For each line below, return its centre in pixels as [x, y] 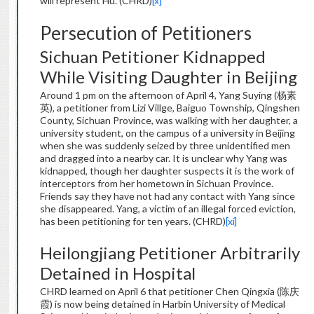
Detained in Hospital [117, 273]
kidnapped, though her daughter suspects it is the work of [167, 171]
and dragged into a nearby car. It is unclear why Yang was [163, 158]
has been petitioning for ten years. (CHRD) [132, 221]
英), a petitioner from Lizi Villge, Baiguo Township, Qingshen [170, 108]
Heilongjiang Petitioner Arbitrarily [170, 253]
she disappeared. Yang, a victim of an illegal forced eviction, [168, 209]
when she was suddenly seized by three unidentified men [165, 146]
